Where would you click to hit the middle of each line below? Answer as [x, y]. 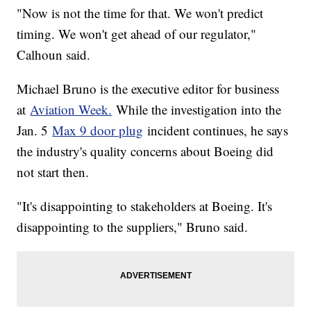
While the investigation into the [197, 109]
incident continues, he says [216, 130]
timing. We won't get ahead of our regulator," [137, 33]
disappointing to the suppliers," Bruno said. [135, 226]
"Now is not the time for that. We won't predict [140, 12]
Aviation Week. [71, 109]
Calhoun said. [56, 54]
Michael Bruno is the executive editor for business [148, 88]
